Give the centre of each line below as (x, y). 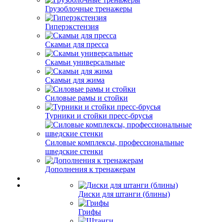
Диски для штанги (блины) (124, 194)
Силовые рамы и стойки (86, 98)
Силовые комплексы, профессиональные (114, 142)
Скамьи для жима (75, 80)
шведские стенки (74, 151)
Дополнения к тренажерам (90, 169)
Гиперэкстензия (72, 27)
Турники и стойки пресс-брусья (99, 116)
